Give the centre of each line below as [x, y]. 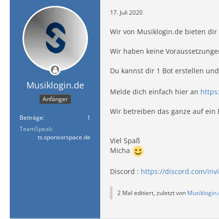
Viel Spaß [125, 141]
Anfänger [55, 99]
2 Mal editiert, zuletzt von [152, 193]
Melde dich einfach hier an [155, 92]
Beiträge [31, 117]
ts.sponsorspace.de [64, 137]
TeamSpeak [36, 129]
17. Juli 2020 [126, 12]
